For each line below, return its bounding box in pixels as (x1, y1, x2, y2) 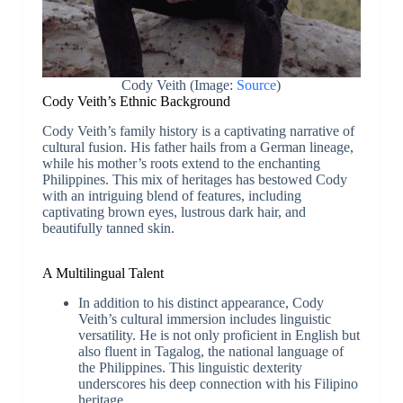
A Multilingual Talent (41, 265, 164, 282)
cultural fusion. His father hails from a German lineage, (41, 139, 354, 156)
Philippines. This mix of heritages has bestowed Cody (41, 172, 347, 188)
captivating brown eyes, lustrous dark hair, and (41, 204, 306, 220)
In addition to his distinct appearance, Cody (77, 294, 324, 310)
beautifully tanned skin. (41, 220, 175, 237)
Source (237, 77, 277, 94)
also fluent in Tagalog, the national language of (77, 343, 344, 359)
